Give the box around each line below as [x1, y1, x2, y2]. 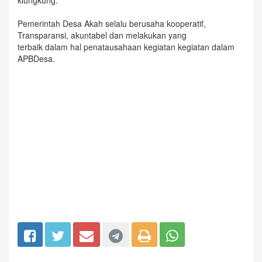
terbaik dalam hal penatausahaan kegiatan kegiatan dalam [18, 41, 235, 53]
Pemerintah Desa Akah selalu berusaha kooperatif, [18, 18, 206, 29]
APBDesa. [18, 53, 55, 64]
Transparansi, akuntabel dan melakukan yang [18, 29, 187, 41]
